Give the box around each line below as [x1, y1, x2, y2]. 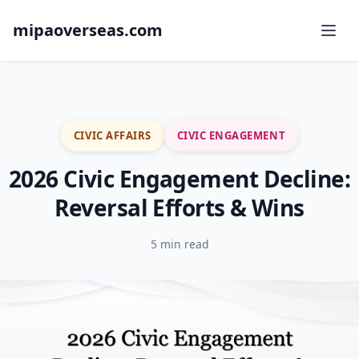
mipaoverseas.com [13, 19, 163, 41]
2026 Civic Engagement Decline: [8, 163, 351, 194]
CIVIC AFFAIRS [73, 127, 151, 143]
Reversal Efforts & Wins [54, 192, 305, 223]
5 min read [150, 236, 209, 252]
